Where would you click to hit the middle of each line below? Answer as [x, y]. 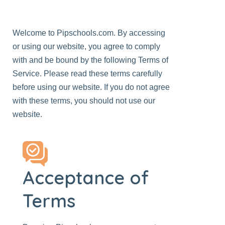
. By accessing [139, 33]
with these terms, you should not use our [84, 101]
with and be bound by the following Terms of [90, 60]
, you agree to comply [122, 46]
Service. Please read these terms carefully [87, 74]
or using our [35, 46]
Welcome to [35, 33]
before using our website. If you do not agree [91, 87]
